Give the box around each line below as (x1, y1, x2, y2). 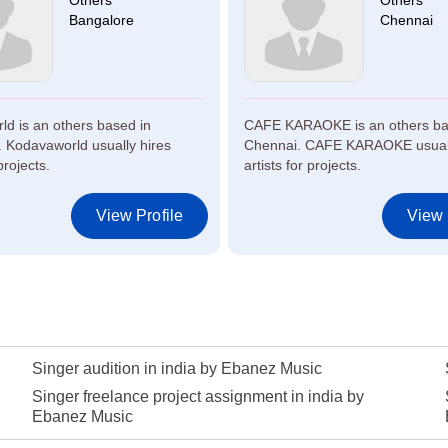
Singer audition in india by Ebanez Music (31, 360, 322, 377)
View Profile (95, 207, 183, 224)
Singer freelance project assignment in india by (31, 388, 364, 405)
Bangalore (69, 12, 134, 28)
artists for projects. (244, 157, 361, 173)
